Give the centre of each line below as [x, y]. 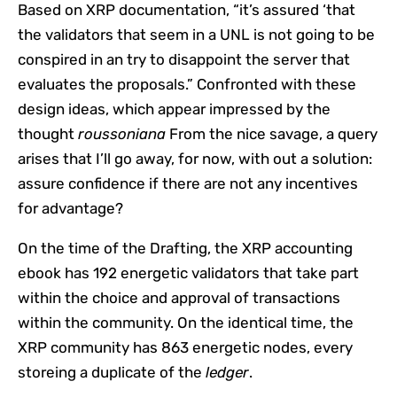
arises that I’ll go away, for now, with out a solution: [195, 158]
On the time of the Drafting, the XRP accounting [185, 248]
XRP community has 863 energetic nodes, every [185, 347]
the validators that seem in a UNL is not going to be [196, 34]
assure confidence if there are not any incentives [188, 183]
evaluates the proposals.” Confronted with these [187, 84]
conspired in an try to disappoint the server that [184, 59]
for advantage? [70, 208]
